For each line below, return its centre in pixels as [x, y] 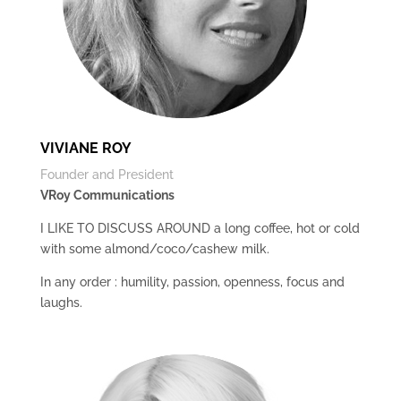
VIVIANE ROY [85, 148]
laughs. [61, 303]
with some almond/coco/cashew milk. [154, 249]
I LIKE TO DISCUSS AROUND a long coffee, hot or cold [200, 228]
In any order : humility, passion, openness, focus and [192, 282]
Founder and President [107, 175]
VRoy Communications [107, 195]
